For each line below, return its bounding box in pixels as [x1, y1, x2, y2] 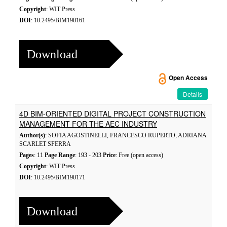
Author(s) [19, 132, 45, 139]
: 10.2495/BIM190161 [31, 17, 85, 24]
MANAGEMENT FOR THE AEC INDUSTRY [19, 119, 157, 129]
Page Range [45, 152, 75, 159]
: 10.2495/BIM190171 [31, 174, 85, 181]
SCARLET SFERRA [19, 140, 71, 147]
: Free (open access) [116, 152, 163, 159]
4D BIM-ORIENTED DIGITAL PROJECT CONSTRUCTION [19, 108, 206, 119]
